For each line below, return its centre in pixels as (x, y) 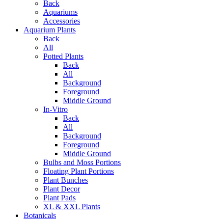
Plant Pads (59, 198)
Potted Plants (63, 56)
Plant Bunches (66, 180)
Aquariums (60, 12)
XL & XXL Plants (72, 207)
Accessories (62, 21)
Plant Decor (62, 189)
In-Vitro (55, 110)
